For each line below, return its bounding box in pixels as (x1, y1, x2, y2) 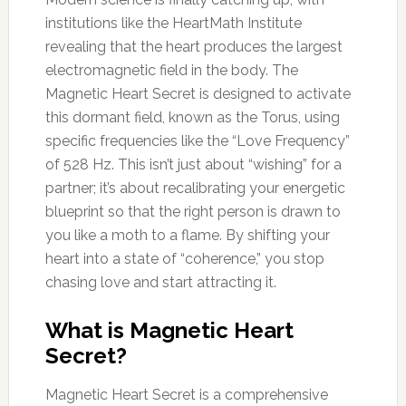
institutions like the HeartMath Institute (44, 14, 302, 32)
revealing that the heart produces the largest (44, 37, 343, 55)
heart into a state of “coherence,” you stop (44, 249, 324, 267)
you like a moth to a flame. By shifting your (44, 226, 330, 244)
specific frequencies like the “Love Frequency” (44, 131, 350, 150)
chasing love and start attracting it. (44, 273, 276, 291)
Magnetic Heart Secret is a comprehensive (44, 385, 328, 403)
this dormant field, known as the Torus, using (44, 108, 340, 126)
